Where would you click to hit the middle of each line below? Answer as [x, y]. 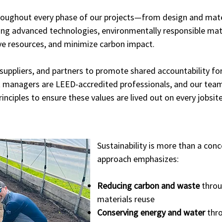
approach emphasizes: [138, 159]
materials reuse [126, 199]
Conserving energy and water [151, 212]
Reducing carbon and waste [148, 186]
